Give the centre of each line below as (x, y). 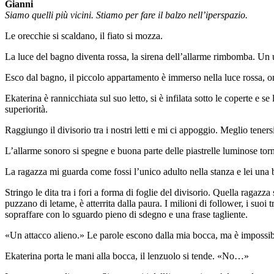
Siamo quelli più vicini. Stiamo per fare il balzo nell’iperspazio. (126, 15)
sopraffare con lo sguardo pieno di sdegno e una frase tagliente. (126, 215)
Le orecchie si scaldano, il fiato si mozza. (84, 36)
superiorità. (26, 109)
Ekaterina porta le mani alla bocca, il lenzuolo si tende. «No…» (127, 256)
